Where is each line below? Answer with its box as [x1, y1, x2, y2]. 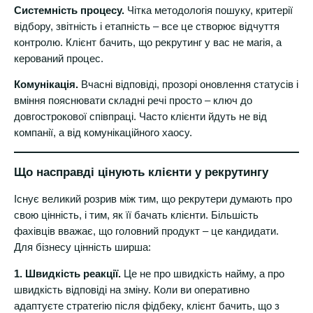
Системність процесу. [14, 4, 124, 16]
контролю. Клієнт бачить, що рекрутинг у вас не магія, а [14, 36, 282, 48]
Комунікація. [14, 79, 78, 91]
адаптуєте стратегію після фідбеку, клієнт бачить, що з [14, 300, 279, 312]
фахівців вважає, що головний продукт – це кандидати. [14, 226, 279, 238]
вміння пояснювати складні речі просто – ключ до [14, 95, 252, 107]
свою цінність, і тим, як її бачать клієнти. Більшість [14, 210, 259, 221]
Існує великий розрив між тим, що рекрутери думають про [14, 194, 292, 205]
